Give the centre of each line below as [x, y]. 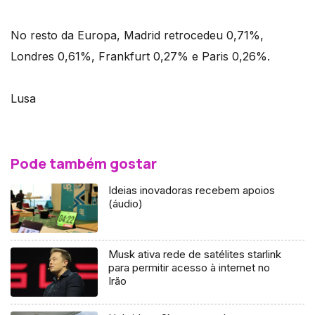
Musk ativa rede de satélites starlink [195, 255]
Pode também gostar [84, 164]
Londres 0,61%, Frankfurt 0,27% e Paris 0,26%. [140, 57]
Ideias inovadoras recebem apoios [192, 191]
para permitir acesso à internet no [189, 268]
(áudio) [126, 204]
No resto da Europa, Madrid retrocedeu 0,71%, [137, 36]
